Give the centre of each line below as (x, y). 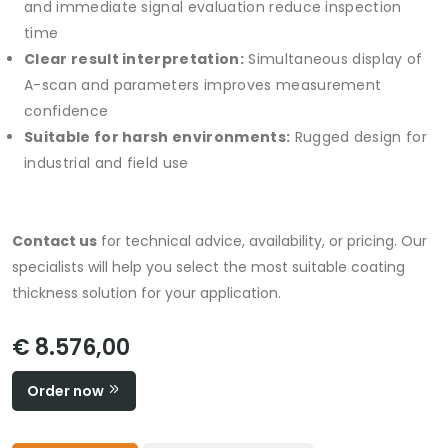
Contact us (54, 241)
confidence (66, 111)
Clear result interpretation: (134, 59)
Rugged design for (359, 137)
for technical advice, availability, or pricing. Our (262, 241)
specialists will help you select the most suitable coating (208, 267)
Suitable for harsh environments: (157, 137)
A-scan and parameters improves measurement (203, 85)
